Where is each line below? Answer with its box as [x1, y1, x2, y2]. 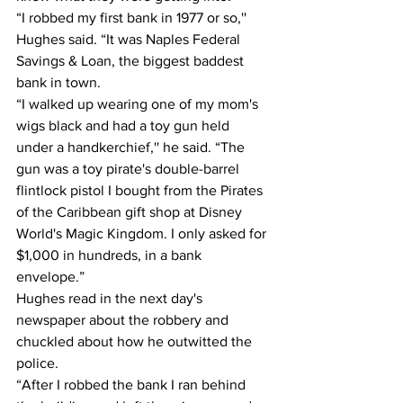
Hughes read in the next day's [16, 290, 206, 306]
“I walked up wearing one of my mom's [16, 95, 262, 112]
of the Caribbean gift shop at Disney [16, 203, 246, 219]
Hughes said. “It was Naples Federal [16, 31, 244, 47]
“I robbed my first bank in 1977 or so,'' [16, 9, 250, 25]
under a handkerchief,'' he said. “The [16, 139, 248, 155]
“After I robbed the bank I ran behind [16, 376, 249, 392]
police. [16, 354, 58, 371]
